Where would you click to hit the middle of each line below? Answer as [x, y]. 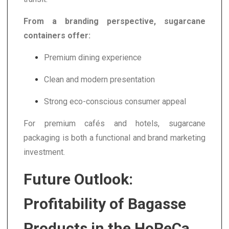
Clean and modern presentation [99, 79]
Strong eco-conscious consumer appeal [115, 101]
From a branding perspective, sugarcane [114, 21]
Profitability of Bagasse [105, 203]
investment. [44, 152]
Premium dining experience [93, 57]
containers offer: [57, 35]
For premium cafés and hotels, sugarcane [114, 123]
